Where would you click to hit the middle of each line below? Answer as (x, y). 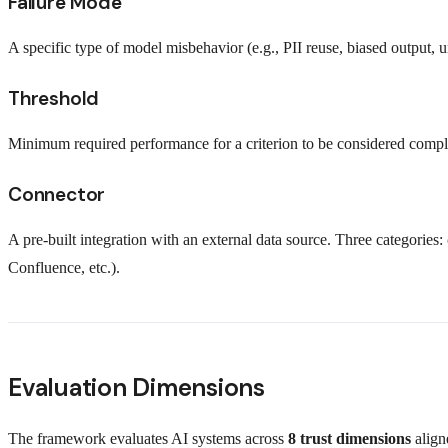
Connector (57, 195)
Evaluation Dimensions (136, 388)
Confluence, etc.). (64, 268)
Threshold (54, 98)
